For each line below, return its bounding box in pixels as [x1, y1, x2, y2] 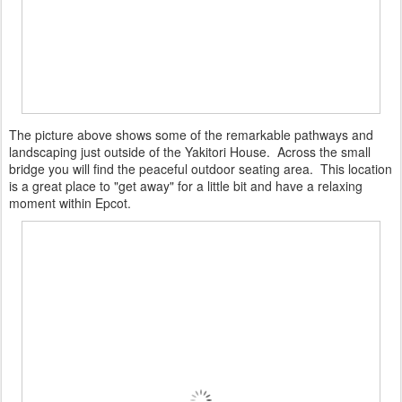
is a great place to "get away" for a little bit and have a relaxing [9, 176, 363, 195]
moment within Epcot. [9, 193, 131, 212]
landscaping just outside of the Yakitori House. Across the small [9, 142, 371, 161]
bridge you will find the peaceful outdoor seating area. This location [9, 159, 392, 178]
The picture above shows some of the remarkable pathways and [9, 125, 373, 144]
